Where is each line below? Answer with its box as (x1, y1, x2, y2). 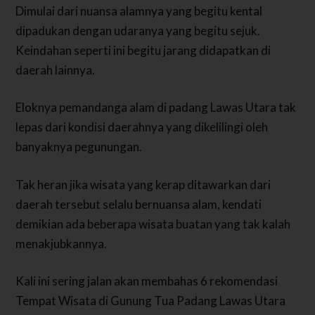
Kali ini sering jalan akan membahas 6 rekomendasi (15, 274, 278, 289)
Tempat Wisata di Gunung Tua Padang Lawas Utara (15, 293, 286, 309)
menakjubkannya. (15, 236, 108, 251)
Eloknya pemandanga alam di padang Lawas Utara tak (15, 100, 297, 115)
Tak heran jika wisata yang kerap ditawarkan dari (15, 176, 271, 192)
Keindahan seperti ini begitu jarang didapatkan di (15, 42, 271, 58)
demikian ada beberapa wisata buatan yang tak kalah (15, 216, 291, 231)
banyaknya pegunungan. (15, 139, 143, 155)
